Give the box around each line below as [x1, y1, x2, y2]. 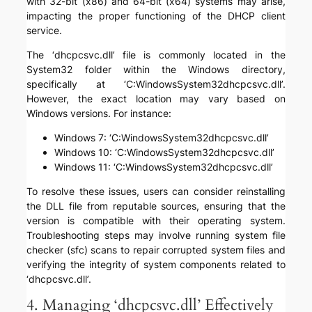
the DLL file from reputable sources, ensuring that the [26, 200, 286, 212]
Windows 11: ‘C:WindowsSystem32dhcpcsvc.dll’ [54, 161, 274, 173]
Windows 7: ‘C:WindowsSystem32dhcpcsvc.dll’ [54, 132, 270, 144]
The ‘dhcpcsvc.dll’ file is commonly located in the [26, 49, 286, 61]
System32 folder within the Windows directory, [26, 63, 286, 76]
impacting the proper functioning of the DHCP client [26, 10, 286, 22]
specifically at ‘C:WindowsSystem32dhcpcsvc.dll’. [26, 78, 286, 91]
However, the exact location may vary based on [26, 93, 286, 105]
